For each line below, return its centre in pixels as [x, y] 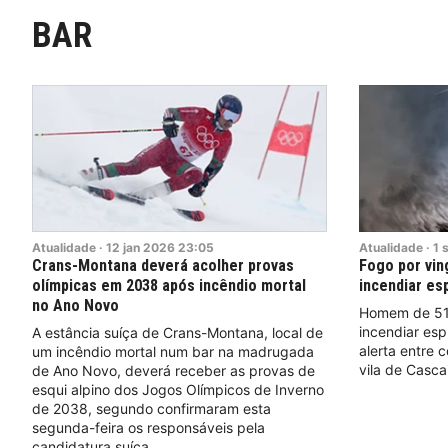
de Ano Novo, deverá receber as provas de [173, 371]
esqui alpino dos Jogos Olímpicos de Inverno [178, 390]
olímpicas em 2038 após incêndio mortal [169, 286]
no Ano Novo [75, 306]
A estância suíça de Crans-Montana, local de [177, 333]
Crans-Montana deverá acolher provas [163, 266]
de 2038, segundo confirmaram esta [151, 409]
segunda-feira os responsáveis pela [148, 428]
